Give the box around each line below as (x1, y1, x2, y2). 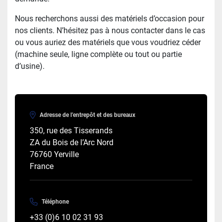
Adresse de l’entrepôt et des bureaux (40, 111, 135, 118)
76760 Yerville (30, 149, 79, 159)
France (30, 161, 54, 171)
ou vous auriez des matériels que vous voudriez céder (15, 37, 201, 47)
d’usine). (15, 61, 45, 71)
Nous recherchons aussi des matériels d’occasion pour (15, 13, 204, 23)
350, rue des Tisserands (30, 125, 112, 135)
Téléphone (42, 198, 69, 205)
